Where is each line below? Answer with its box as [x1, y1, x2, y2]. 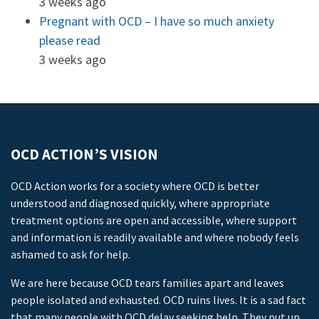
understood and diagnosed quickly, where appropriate [11, 196, 270, 210]
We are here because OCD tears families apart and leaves [11, 276, 284, 290]
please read [39, 32, 100, 48]
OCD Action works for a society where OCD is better [11, 179, 259, 193]
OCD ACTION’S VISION [11, 145, 158, 164]
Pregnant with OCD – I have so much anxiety [39, 13, 274, 29]
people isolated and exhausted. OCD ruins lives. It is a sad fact [11, 293, 306, 307]
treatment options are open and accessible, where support [11, 213, 297, 227]
